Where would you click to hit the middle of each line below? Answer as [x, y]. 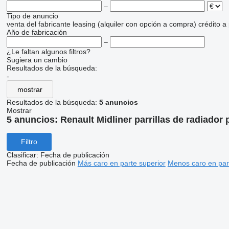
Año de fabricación [37, 32]
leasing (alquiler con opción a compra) [134, 24]
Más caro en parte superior [121, 163]
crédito [209, 24]
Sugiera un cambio [37, 60]
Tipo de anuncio [32, 16]
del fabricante [48, 24]
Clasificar [21, 155]
